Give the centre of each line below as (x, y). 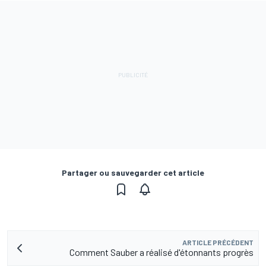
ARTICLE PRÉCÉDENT (218, 243)
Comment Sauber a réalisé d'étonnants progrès (161, 252)
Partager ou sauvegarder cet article (133, 173)
